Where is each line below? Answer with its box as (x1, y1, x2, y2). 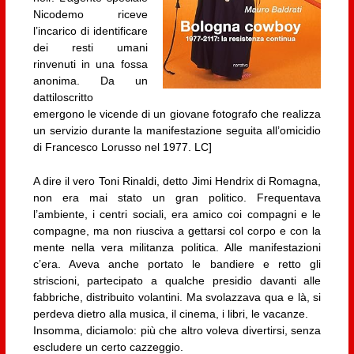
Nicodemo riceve (32, 7, 148, 21)
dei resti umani (32, 40, 148, 54)
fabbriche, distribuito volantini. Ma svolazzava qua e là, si (32, 291, 322, 304)
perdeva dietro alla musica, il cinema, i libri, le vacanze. (32, 307, 308, 321)
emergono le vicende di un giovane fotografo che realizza (32, 107, 322, 120)
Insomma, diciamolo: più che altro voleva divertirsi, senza (32, 324, 322, 337)
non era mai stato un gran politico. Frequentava (32, 191, 322, 205)
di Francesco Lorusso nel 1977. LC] (32, 140, 212, 153)
